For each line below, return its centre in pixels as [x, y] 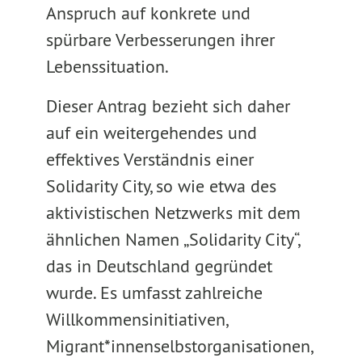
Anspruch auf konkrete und [148, 13]
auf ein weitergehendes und [151, 133]
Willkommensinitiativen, [136, 319]
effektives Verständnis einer [149, 159]
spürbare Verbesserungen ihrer [160, 40]
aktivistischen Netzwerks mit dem [173, 213]
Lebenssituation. [107, 66]
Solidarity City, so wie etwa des [161, 186]
